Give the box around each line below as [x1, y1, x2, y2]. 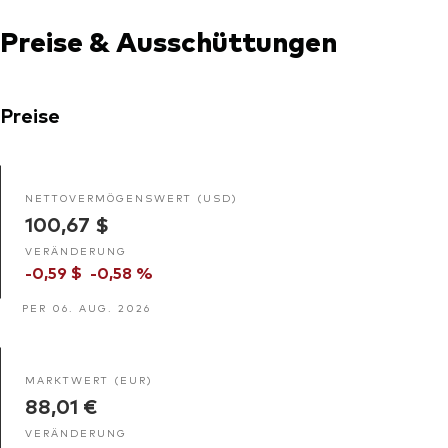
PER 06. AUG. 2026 [22, 300, 151, 314]
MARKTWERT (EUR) [25, 372, 153, 386]
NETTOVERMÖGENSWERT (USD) [25, 190, 238, 204]
